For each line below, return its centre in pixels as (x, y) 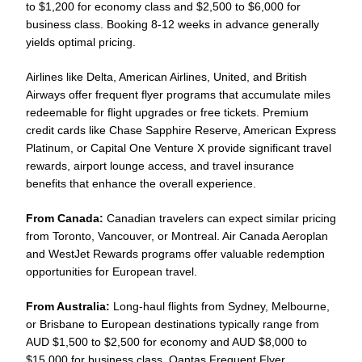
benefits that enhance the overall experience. (141, 183)
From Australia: (68, 306)
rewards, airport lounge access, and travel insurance (160, 165)
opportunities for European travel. (112, 271)
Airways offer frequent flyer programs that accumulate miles (178, 94)
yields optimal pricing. (81, 42)
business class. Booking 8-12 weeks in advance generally (173, 24)
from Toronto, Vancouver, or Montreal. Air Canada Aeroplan (177, 236)
